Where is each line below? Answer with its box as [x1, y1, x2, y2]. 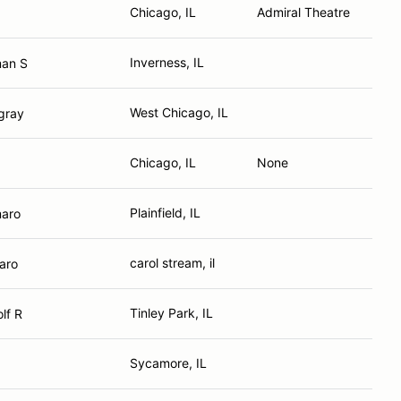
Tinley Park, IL [130, 305, 213, 320]
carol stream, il [130, 255, 215, 270]
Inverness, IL [130, 55, 204, 70]
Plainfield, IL [130, 205, 200, 220]
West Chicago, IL [130, 105, 228, 120]
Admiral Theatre [257, 4, 350, 20]
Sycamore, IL [130, 355, 207, 371]
